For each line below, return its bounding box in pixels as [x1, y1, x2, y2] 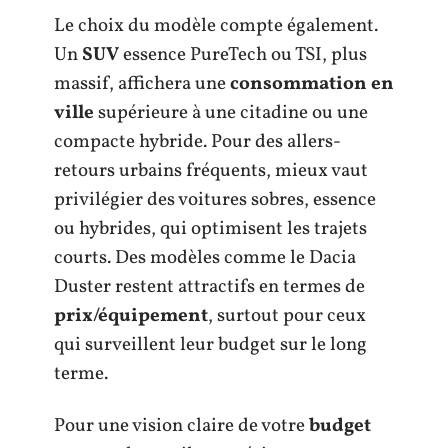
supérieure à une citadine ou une [94, 100, 368, 127]
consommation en [230, 71, 394, 98]
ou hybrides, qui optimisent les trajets [54, 216, 367, 243]
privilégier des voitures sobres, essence [54, 187, 376, 214]
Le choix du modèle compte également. [54, 13, 378, 40]
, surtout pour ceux [208, 303, 366, 330]
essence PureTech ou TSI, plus [119, 42, 367, 69]
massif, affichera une [54, 71, 230, 98]
